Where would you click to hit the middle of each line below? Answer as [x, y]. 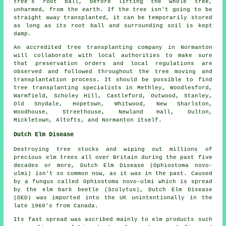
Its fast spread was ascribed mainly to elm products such [113, 219]
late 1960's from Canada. [56, 206]
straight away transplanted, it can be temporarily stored [113, 17]
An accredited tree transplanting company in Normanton [113, 47]
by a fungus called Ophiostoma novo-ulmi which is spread [113, 181]
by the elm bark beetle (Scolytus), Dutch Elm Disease [113, 189]
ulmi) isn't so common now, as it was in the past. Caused [113, 173]
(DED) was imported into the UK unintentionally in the [113, 197]
